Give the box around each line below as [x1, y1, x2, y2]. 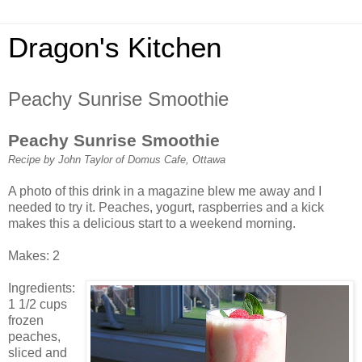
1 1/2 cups [8, 297, 67, 311]
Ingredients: [8, 280, 75, 295]
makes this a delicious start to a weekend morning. [8, 216, 296, 230]
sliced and [8, 345, 67, 360]
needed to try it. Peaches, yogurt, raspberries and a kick [8, 200, 324, 214]
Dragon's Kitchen [8, 32, 221, 63]
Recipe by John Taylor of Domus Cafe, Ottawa [8, 153, 225, 166]
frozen [8, 313, 44, 327]
